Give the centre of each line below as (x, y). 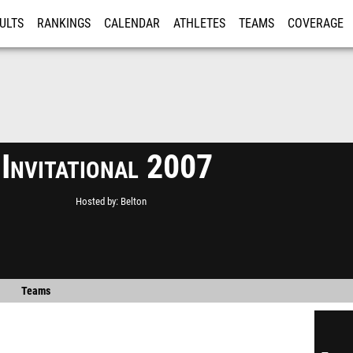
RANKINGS (64, 24)
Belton (134, 201)
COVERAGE (316, 24)
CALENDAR (132, 24)
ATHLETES (199, 24)
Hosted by (96, 201)
